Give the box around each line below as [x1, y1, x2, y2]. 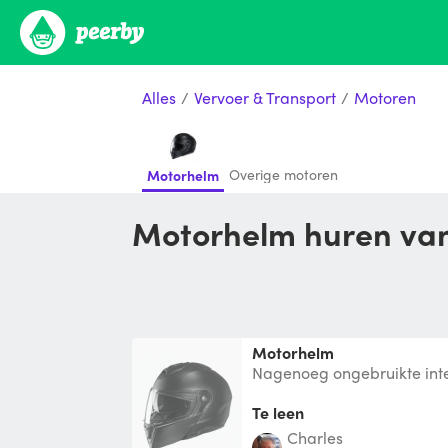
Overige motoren [229, 164, 338, 184]
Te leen [252, 400, 304, 424]
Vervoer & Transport [194, 85, 336, 109]
